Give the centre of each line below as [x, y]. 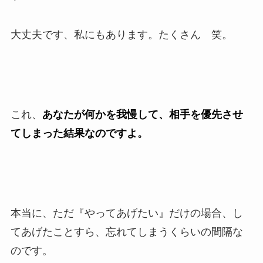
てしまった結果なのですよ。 [79, 134]
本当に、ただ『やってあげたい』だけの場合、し [127, 213]
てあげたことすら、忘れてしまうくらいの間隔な [127, 232]
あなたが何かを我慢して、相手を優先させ [142, 115]
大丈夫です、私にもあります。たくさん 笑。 [121, 35]
